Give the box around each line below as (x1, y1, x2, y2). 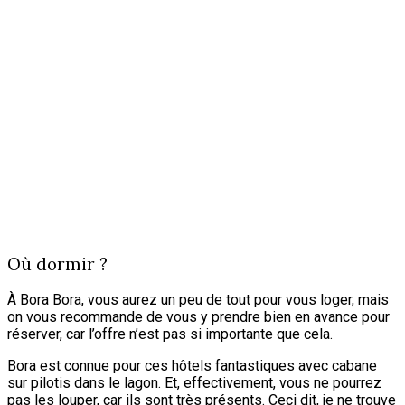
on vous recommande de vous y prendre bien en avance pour (7, 308, 390, 326)
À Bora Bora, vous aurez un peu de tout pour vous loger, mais (7, 291, 389, 309)
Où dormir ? (7, 252, 108, 275)
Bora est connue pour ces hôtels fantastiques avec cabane (7, 357, 377, 375)
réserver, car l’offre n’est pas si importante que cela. (7, 325, 333, 344)
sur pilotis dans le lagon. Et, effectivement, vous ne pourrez (7, 374, 381, 392)
